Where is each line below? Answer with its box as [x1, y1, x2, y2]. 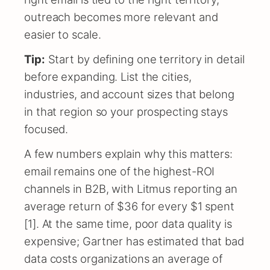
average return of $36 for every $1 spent [24, 199, 234, 213]
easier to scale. [24, 27, 101, 41]
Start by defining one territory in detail [45, 52, 245, 66]
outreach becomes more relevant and [24, 10, 218, 24]
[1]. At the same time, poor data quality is [24, 216, 232, 230]
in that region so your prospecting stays [24, 104, 228, 118]
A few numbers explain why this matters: [24, 146, 233, 160]
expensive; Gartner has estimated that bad [24, 234, 244, 248]
